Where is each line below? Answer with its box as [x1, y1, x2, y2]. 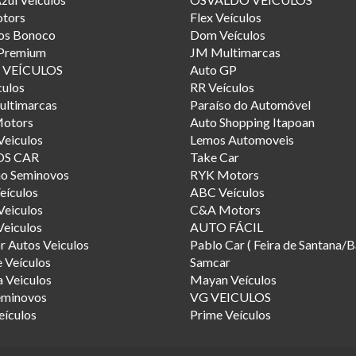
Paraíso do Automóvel [190, 96, 311, 112]
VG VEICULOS [190, 288, 271, 304]
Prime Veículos [190, 306, 271, 322]
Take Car [190, 149, 239, 164]
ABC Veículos [190, 184, 265, 199]
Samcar [190, 253, 230, 269]
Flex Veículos [190, 9, 261, 25]
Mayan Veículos [190, 271, 277, 287]
